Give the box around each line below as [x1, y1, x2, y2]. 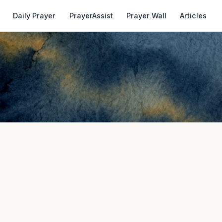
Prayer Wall [126, 11, 166, 20]
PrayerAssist [69, 11, 113, 20]
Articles [180, 11, 207, 20]
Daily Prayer [13, 11, 56, 20]
